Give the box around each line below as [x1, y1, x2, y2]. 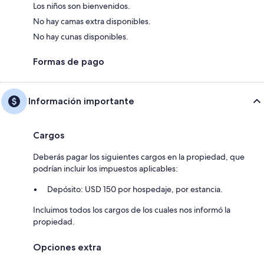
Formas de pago [33, 55, 104, 67]
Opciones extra [33, 241, 101, 253]
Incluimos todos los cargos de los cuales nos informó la [33, 204, 230, 215]
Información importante [28, 95, 134, 107]
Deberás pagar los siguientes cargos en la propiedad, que [33, 151, 245, 162]
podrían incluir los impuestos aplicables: [33, 163, 178, 174]
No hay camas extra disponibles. [33, 15, 151, 27]
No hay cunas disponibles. [33, 31, 128, 42]
